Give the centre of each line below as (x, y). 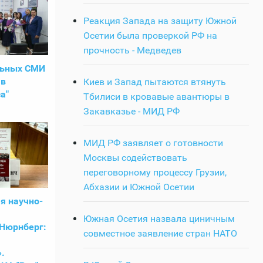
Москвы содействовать (135, 157)
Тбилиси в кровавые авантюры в (156, 96)
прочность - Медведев (132, 50)
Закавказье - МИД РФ (131, 111)
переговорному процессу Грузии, (155, 172)
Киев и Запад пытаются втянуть (155, 82)
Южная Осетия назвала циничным (159, 218)
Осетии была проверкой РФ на (150, 35)
